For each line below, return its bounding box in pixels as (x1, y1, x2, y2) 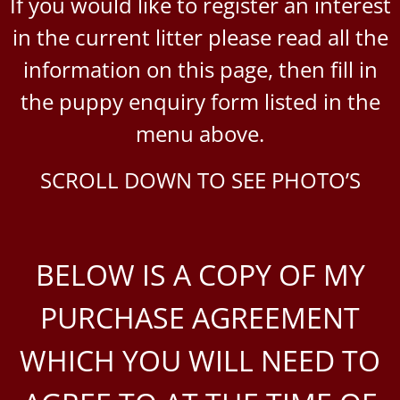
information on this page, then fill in (22, 54, 378, 84)
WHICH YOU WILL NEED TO (20, 340, 380, 379)
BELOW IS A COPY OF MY (35, 254, 365, 294)
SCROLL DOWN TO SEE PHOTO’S (39, 164, 361, 195)
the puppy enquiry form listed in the (20, 86, 380, 116)
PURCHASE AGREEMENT (40, 297, 360, 337)
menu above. (136, 118, 264, 148)
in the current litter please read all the (12, 21, 388, 52)
